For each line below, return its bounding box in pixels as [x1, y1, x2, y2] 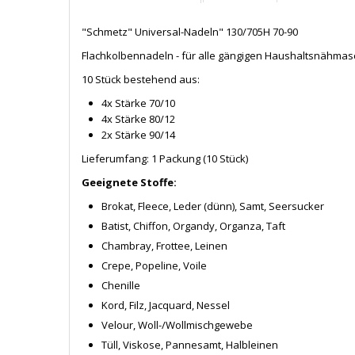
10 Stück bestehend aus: [82, 71, 200, 86]
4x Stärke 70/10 [101, 95, 175, 110]
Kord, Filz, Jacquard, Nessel [101, 297, 230, 312]
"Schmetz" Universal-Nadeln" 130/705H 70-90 [82, 24, 298, 39]
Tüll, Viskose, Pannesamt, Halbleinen [101, 337, 278, 352]
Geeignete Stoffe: [82, 174, 177, 189]
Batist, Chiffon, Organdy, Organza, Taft [101, 218, 285, 233]
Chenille [101, 277, 140, 292]
